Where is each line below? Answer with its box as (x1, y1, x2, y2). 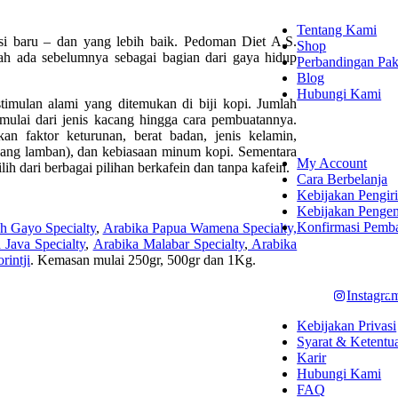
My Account (297, 155, 368, 171)
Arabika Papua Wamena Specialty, (102, 219, 298, 235)
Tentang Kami (297, 22, 378, 38)
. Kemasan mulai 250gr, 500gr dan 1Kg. (30, 251, 256, 267)
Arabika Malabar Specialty (92, 235, 244, 251)
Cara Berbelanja (297, 171, 388, 187)
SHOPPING (297, 118, 387, 138)
